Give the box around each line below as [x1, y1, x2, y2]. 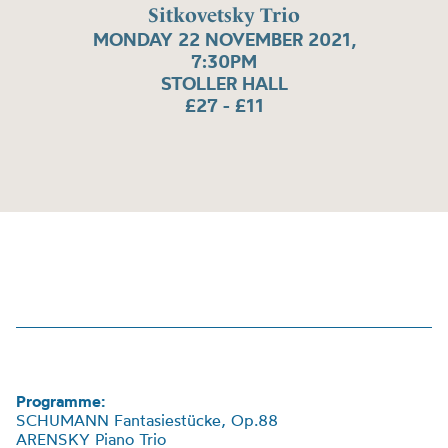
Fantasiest [114, 410, 187, 430]
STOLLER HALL [160, 72, 288, 96]
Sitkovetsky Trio [148, 3, 300, 28]
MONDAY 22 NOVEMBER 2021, [92, 28, 356, 52]
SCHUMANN [16, 410, 114, 430]
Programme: [16, 391, 105, 411]
